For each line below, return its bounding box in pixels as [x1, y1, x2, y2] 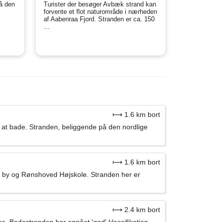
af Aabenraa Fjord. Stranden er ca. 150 [43, 15, 155, 23]
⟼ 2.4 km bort [112, 206, 160, 214]
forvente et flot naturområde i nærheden [43, 8, 157, 16]
